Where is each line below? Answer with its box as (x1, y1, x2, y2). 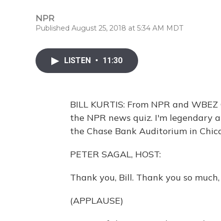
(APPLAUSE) (70, 195, 123, 206)
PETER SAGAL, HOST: (70, 148, 161, 160)
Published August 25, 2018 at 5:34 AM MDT (36, 24, 183, 33)
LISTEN (64, 56, 93, 65)
